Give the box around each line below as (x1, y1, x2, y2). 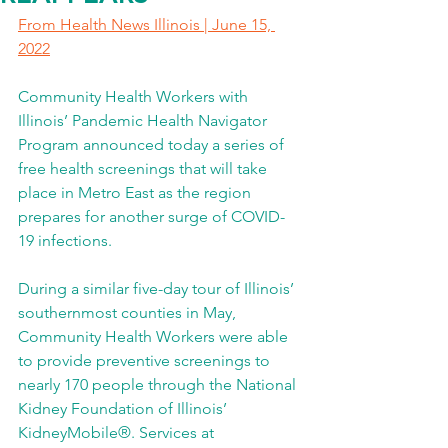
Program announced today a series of (18, 135, 288, 154)
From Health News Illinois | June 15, (18, 15, 275, 34)
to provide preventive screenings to (18, 351, 274, 370)
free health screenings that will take (18, 159, 271, 178)
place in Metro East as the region (18, 183, 255, 202)
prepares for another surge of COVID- (18, 207, 285, 226)
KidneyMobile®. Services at (18, 423, 218, 442)
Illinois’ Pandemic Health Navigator (18, 111, 271, 130)
